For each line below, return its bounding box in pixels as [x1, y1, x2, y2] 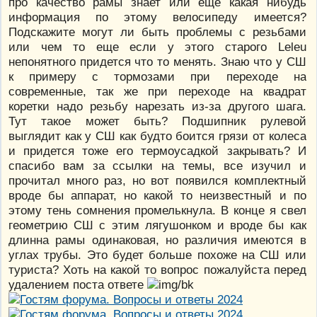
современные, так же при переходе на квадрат [8, 84, 306, 99]
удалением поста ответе [8, 277, 147, 292]
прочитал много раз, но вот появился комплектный [8, 173, 306, 188]
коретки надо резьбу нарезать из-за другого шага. [8, 99, 306, 114]
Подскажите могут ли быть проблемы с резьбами [8, 25, 306, 40]
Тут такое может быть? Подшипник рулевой [8, 114, 306, 129]
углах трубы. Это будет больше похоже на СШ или [8, 248, 306, 263]
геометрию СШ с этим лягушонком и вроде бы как [8, 218, 306, 233]
